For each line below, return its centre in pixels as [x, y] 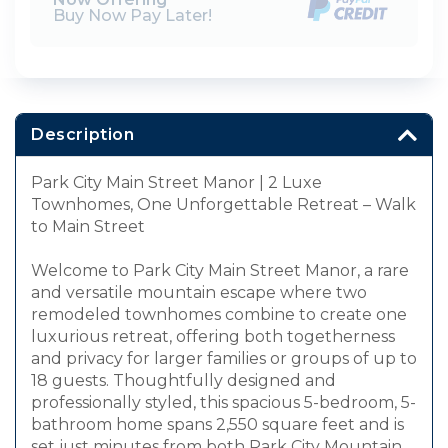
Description [83, 135]
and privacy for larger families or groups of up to [224, 359]
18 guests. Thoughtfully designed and [183, 381]
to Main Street [88, 227]
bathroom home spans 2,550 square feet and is [217, 425]
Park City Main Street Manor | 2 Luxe [176, 183]
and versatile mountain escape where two [199, 293]
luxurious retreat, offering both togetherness [213, 337]
